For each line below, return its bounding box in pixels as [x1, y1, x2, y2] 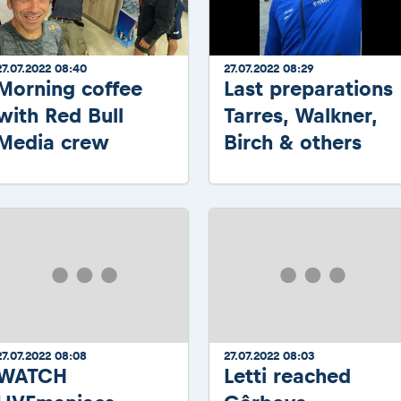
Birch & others [224, 130, 362, 154]
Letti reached [224, 363, 351, 388]
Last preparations [224, 76, 393, 100]
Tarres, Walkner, [224, 103, 377, 127]
